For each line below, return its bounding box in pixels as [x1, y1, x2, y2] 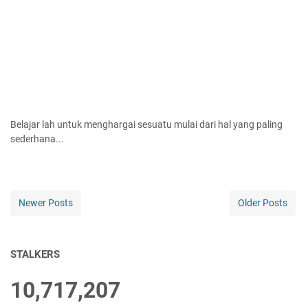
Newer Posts [19, 197, 73, 209]
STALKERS [10, 248, 60, 261]
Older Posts [238, 197, 287, 209]
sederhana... [10, 133, 64, 145]
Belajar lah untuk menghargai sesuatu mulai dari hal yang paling [10, 119, 283, 131]
